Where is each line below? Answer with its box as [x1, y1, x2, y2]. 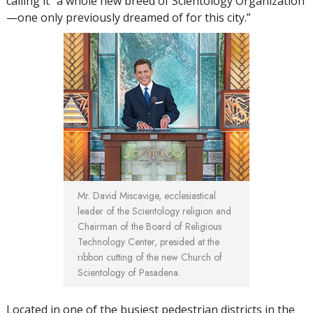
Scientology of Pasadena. [78, 265, 180, 280]
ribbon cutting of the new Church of [78, 250, 222, 265]
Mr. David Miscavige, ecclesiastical [78, 189, 216, 203]
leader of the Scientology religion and [78, 204, 231, 219]
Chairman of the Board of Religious [78, 219, 221, 234]
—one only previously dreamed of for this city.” [6, 9, 251, 25]
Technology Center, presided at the [78, 235, 219, 249]
